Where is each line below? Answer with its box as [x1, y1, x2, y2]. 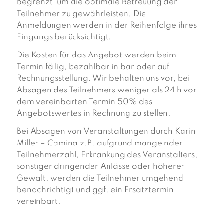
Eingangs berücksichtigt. [16, 33, 111, 41]
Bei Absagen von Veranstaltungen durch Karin [16, 127, 196, 136]
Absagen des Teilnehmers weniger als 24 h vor [16, 86, 197, 94]
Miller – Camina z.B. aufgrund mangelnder [16, 139, 182, 147]
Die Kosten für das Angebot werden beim [16, 51, 176, 59]
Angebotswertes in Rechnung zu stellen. [16, 109, 171, 118]
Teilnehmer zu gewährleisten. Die [16, 10, 146, 18]
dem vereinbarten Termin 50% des [16, 97, 152, 106]
